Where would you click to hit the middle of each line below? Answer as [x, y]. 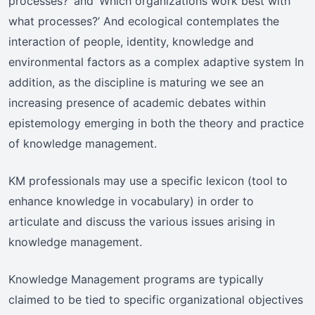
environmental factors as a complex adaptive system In [156, 62]
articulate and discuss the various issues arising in [142, 222]
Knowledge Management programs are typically [136, 279]
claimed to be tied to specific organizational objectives [156, 300]
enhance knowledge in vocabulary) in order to [131, 201]
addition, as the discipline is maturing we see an [136, 83]
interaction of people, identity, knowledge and [131, 42]
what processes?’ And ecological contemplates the [144, 21]
